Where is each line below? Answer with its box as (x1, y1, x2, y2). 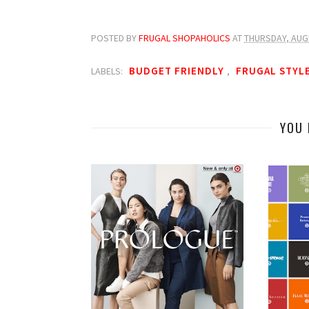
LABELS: (91, 65, 125, 77)
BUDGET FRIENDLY (129, 64, 227, 77)
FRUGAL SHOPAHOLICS (139, 32, 232, 44)
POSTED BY (91, 32, 139, 44)
